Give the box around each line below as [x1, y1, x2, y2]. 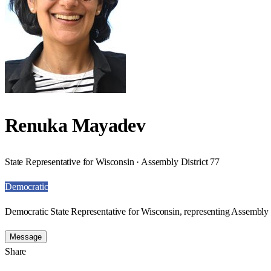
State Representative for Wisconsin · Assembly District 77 [5, 156, 220, 167]
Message [10, 232, 42, 241]
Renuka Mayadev [5, 114, 146, 137]
